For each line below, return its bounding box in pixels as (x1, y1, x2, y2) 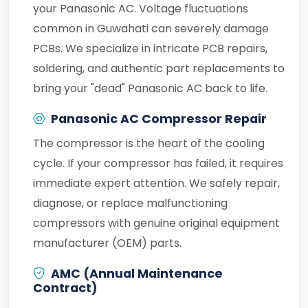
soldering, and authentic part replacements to (33, 60, 285, 76)
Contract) (33, 280, 98, 296)
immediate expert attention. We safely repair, (33, 175, 280, 191)
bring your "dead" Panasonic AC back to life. (33, 80, 267, 96)
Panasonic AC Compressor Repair (51, 111, 267, 127)
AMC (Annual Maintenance (51, 265, 223, 282)
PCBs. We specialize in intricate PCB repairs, (33, 41, 267, 56)
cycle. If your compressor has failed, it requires (33, 155, 283, 171)
